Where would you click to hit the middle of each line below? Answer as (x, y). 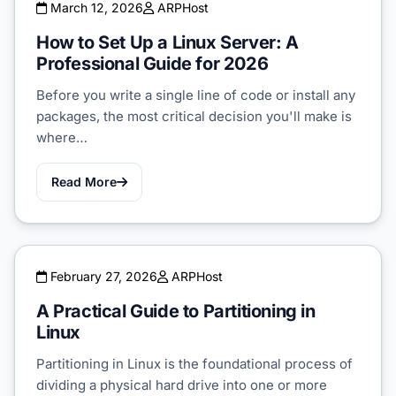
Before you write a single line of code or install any (196, 95)
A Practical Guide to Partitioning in (176, 311)
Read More (84, 181)
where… (62, 137)
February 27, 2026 (102, 276)
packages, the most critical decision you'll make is (194, 116)
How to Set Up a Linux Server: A (168, 42)
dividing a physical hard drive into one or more (182, 385)
